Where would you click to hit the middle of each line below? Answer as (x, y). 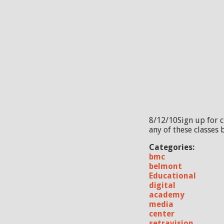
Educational (172, 176)
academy (167, 195)
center (162, 214)
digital (162, 185)
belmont (165, 166)
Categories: (173, 147)
